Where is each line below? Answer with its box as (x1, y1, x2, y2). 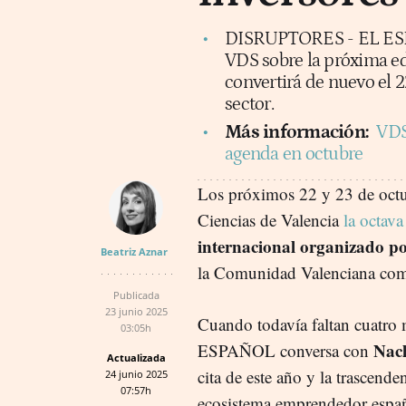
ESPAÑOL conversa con (198, 338, 373, 362)
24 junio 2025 (104, 366, 168, 381)
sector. (225, 92, 274, 115)
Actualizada (106, 350, 166, 364)
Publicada (112, 287, 159, 302)
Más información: (225, 121, 368, 143)
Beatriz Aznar (100, 244, 168, 258)
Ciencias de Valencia (198, 208, 343, 231)
